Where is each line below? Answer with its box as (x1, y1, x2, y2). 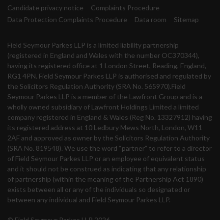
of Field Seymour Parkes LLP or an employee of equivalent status (7, 154, 205, 163)
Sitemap (174, 15, 199, 24)
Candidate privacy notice (7, 3, 83, 12)
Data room (135, 15, 166, 24)
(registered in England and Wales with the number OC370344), (7, 51, 199, 60)
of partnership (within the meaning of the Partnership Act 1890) (7, 175, 203, 184)
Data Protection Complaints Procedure (7, 15, 127, 24)
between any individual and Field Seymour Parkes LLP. (7, 195, 170, 204)
